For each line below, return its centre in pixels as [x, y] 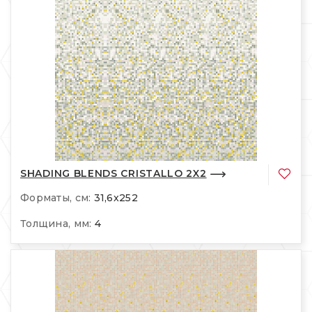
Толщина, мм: [56, 223]
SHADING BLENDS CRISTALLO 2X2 [114, 174]
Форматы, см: [56, 197]
